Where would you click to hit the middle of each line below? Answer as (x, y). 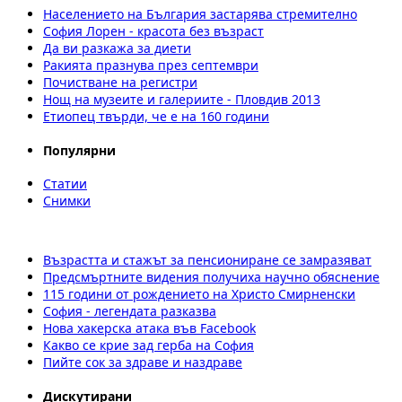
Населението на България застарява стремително (200, 14)
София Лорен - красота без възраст (153, 31)
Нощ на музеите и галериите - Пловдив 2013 (182, 100)
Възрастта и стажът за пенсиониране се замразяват (207, 260)
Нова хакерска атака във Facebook (149, 328)
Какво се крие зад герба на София (149, 345)
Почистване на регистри (120, 83)
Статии (65, 184)
